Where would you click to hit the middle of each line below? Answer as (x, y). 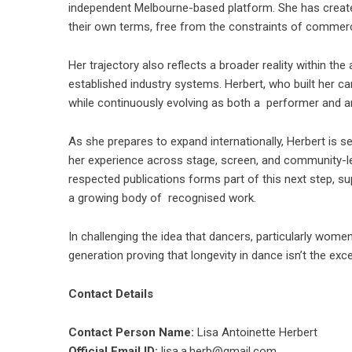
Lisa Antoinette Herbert (256, 333)
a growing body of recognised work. (164, 198)
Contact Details (111, 294)
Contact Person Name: (131, 333)
